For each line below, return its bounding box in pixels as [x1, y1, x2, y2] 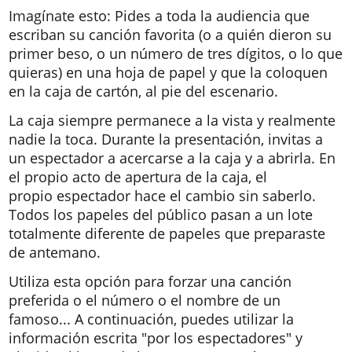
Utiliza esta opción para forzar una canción [9, 272, 291, 291]
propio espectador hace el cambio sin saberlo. [9, 186, 316, 205]
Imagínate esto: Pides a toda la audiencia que [9, 5, 310, 25]
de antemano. [9, 243, 101, 262]
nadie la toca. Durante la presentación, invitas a [9, 130, 323, 148]
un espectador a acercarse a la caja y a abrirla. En [9, 148, 335, 167]
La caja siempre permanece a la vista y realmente [9, 111, 335, 130]
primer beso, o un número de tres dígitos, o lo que [9, 43, 343, 63]
